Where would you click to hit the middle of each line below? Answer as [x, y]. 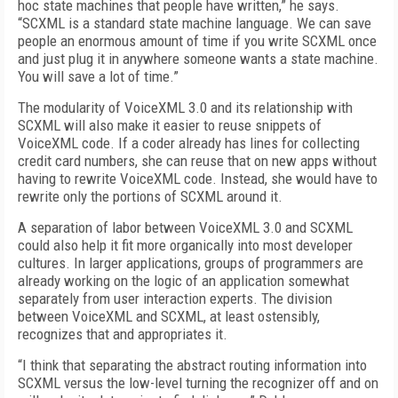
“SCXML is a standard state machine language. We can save [195, 23]
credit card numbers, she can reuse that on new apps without [197, 161]
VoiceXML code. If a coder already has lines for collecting [189, 143]
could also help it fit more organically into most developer [185, 245]
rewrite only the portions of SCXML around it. [150, 196]
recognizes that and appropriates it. [124, 334]
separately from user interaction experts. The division [175, 298]
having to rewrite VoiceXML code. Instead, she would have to [198, 179]
